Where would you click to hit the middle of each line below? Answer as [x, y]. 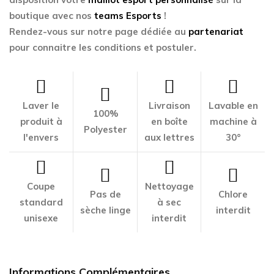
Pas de [105, 194]
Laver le [41, 106]
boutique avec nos [52, 16]
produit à [41, 121]
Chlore [233, 194]
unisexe [41, 218]
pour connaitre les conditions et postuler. [103, 47]
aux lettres [169, 137]
